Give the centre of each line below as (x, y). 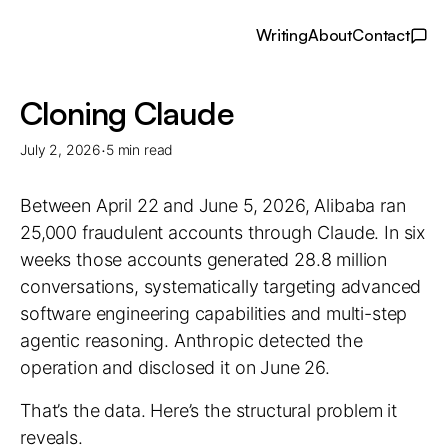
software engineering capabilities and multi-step (214, 313)
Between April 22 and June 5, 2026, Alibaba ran (213, 205)
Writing (282, 35)
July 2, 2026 (61, 149)
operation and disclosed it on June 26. (175, 367)
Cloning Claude (127, 113)
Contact (381, 35)
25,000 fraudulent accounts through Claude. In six (223, 232)
